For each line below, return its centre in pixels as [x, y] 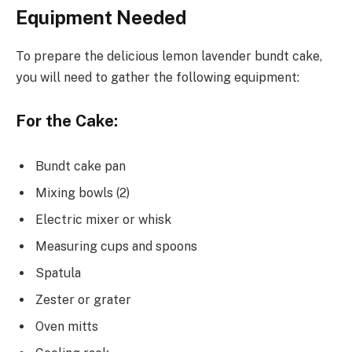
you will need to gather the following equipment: [158, 77]
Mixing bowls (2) [82, 193]
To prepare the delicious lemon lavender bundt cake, [169, 56]
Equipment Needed [101, 17]
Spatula [58, 273]
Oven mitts [67, 327]
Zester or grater [83, 300]
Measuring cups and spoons [116, 247]
